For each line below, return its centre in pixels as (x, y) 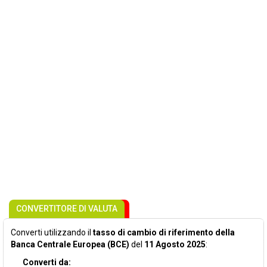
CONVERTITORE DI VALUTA (67, 209)
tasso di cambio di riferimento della (164, 232)
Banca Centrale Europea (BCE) (70, 244)
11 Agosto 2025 (175, 244)
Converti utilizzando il (52, 232)
